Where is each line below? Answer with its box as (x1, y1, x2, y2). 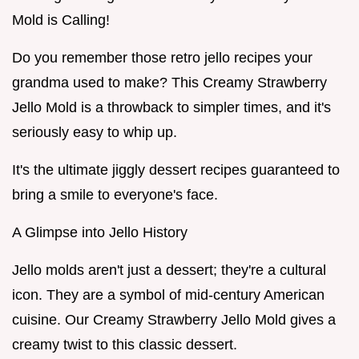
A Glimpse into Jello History (12, 224, 188, 241)
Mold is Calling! (12, 12, 110, 29)
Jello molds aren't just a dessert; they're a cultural (12, 262, 326, 279)
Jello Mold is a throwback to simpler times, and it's (12, 99, 331, 116)
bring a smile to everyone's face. (12, 187, 218, 204)
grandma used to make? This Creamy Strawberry (12, 75, 327, 91)
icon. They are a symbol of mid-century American (12, 287, 325, 304)
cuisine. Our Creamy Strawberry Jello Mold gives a (12, 312, 336, 329)
